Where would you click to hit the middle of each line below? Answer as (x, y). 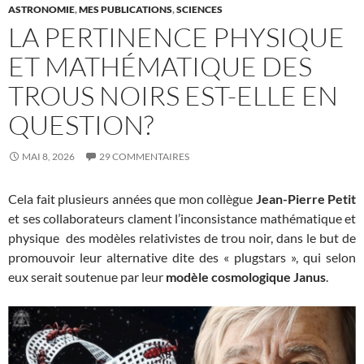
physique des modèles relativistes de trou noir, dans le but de (182, 238)
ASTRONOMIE (41, 9)
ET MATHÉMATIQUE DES (160, 66)
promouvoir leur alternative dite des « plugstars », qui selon (182, 257)
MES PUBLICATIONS (126, 9)
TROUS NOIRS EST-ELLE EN (173, 95)
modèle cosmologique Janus (246, 277)
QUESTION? (81, 125)
